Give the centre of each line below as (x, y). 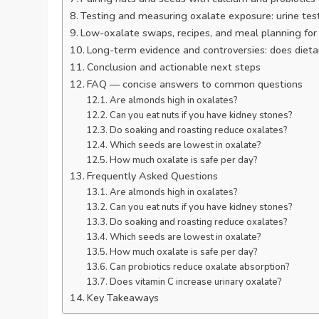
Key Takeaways (123, 297)
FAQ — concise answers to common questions (195, 84)
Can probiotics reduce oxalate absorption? (199, 267)
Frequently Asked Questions (153, 176)
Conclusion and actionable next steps (174, 67)
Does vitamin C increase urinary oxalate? (195, 282)
